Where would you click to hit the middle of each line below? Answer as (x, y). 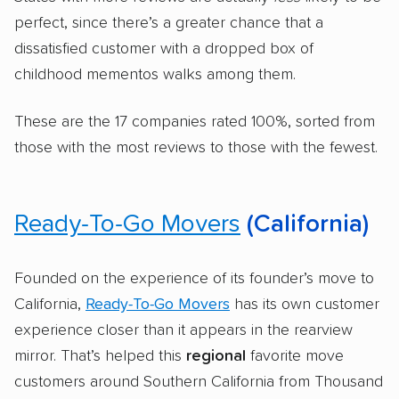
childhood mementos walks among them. (155, 75)
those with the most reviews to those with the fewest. (196, 147)
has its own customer (305, 304)
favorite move (295, 356)
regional (216, 356)
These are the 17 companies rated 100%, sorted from (195, 122)
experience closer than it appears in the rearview (183, 330)
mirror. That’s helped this (100, 356)
